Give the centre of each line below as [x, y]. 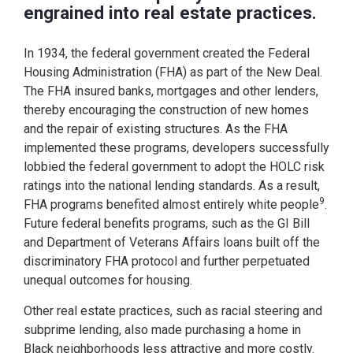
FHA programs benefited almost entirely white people [171, 204]
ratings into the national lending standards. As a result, [172, 185]
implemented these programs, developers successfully [176, 147]
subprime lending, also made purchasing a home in [162, 329]
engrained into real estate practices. [175, 12]
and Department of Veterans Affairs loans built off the [172, 242]
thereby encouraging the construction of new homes [166, 110]
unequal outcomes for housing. [110, 280]
